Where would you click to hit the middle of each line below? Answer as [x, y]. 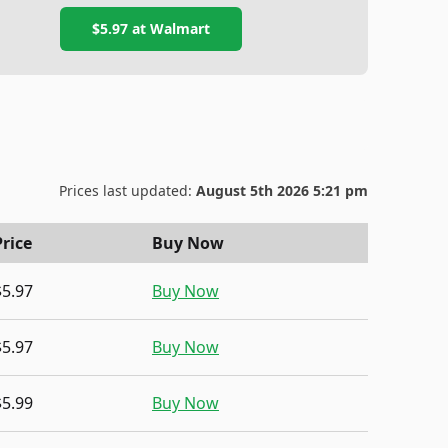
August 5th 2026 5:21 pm [282, 190]
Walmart [180, 28]
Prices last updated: [127, 190]
